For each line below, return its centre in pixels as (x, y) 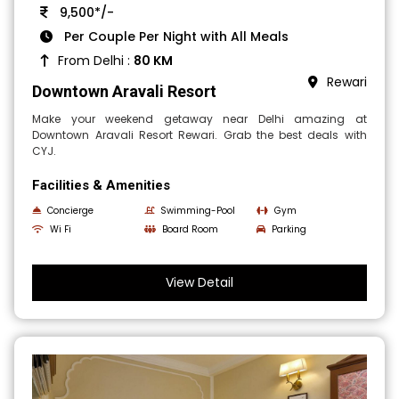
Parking (289, 230)
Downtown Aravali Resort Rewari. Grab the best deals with (199, 135)
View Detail (199, 283)
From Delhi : (96, 61)
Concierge (71, 211)
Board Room (191, 230)
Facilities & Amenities (102, 186)
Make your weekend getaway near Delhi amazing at (199, 119)
